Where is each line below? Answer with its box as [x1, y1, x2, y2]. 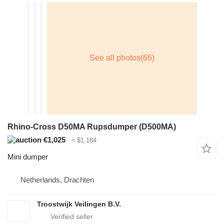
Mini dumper [7, 152, 48, 161]
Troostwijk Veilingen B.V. [37, 200, 121, 208]
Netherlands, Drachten [20, 175, 94, 184]
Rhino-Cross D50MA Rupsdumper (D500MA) [7, 122, 176, 131]
